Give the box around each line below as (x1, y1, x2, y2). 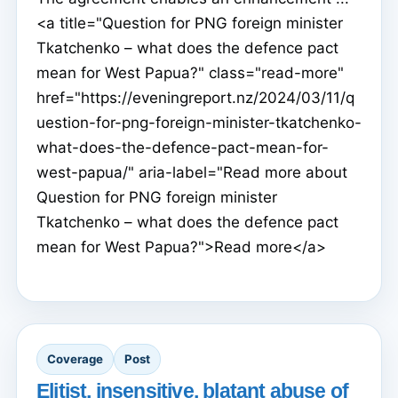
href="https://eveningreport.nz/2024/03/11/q (36, 88, 354, 107)
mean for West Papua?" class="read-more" (36, 63, 344, 82)
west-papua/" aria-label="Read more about (36, 163, 347, 181)
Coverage (47, 352, 103, 367)
